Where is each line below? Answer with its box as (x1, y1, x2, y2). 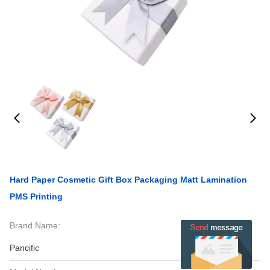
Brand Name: (10, 221, 60, 230)
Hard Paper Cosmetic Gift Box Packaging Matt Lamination (10, 175, 247, 184)
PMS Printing (10, 192, 63, 201)
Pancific (10, 243, 39, 253)
